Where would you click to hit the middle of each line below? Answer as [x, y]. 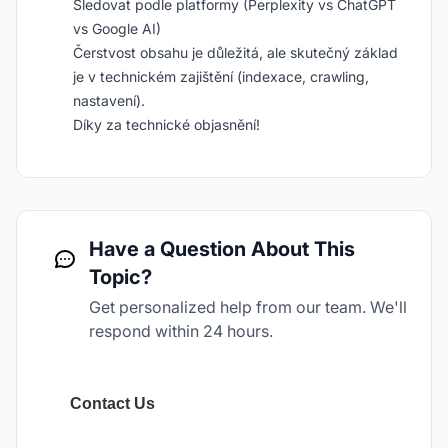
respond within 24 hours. [181, 331]
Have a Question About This [222, 249]
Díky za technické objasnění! [166, 124]
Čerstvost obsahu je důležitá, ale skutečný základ [235, 52]
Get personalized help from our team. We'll [248, 307]
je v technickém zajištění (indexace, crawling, [221, 76]
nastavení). [109, 100]
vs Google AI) [117, 28]
